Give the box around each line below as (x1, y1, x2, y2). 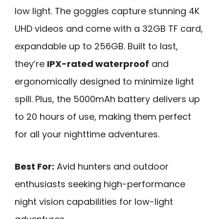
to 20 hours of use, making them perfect (15, 110, 191, 123)
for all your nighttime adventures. (15, 128, 159, 140)
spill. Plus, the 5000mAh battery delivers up (15, 92, 200, 105)
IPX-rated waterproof (47, 57, 149, 70)
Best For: (15, 160, 54, 173)
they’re (15, 57, 47, 70)
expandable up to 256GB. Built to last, (15, 40, 178, 52)
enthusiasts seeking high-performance (15, 178, 185, 191)
